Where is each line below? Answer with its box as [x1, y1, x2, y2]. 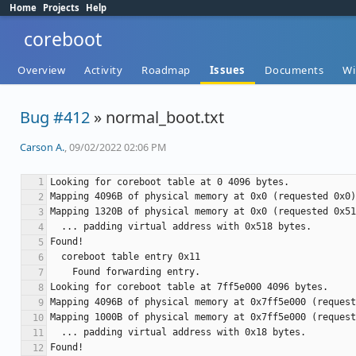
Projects [43, 2, 79, 14]
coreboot [24, 26, 102, 52]
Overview [17, 63, 65, 77]
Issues [209, 63, 246, 77]
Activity [84, 63, 122, 77]
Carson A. [20, 141, 64, 154]
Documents [264, 63, 323, 77]
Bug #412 [20, 106, 90, 128]
